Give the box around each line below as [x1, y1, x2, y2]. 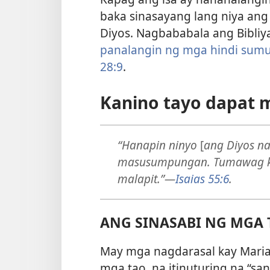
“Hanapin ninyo [117, 137, 200, 154]
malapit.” [117, 171, 165, 187]
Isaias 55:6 [175, 171, 229, 187]
